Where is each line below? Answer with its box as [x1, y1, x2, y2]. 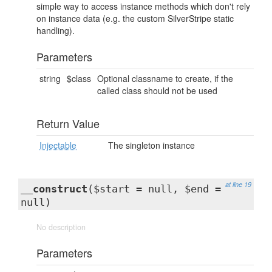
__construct [21, 183, 87, 195]
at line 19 [225, 180, 251, 189]
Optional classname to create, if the [97, 72, 233, 84]
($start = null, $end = [87, 183, 221, 195]
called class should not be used [97, 84, 217, 97]
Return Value [36, 115, 100, 131]
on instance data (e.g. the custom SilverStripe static [36, 12, 234, 24]
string [39, 72, 61, 84]
